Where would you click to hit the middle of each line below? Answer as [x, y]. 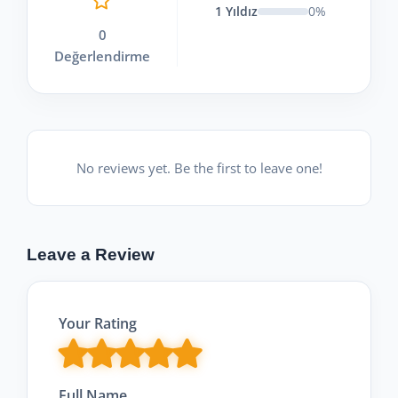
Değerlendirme [102, 56]
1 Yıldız [236, 12]
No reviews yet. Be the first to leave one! [199, 167]
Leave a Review [91, 254]
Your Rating [98, 323]
